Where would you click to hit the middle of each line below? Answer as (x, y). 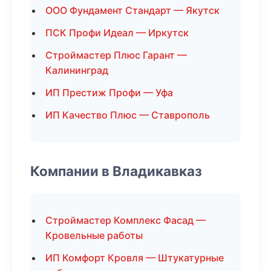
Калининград (77, 70)
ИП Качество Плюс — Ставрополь (128, 115)
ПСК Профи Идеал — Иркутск (117, 33)
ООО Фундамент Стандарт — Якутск (132, 10)
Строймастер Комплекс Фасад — (126, 220)
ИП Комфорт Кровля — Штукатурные (135, 258)
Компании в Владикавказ (116, 171)
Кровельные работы (94, 235)
